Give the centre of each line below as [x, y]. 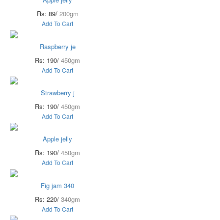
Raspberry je [57, 46]
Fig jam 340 [57, 185]
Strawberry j [57, 93]
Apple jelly [57, 139]
